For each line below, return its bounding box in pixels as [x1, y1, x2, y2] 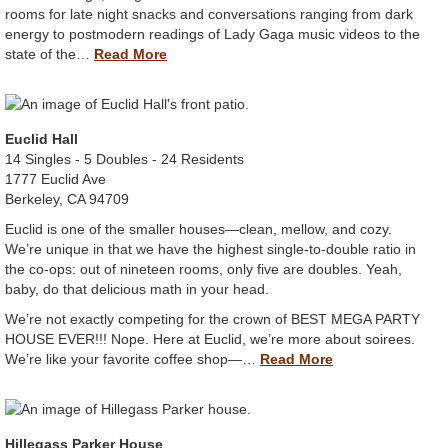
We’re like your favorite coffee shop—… [5, 351, 260, 368]
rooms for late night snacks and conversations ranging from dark [5, 6, 413, 23]
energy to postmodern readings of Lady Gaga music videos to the [5, 26, 420, 43]
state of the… [5, 46, 94, 63]
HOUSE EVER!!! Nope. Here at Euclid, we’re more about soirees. [5, 331, 415, 348]
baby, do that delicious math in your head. [5, 281, 269, 298]
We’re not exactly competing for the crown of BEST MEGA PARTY [5, 311, 420, 328]
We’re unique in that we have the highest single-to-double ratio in [5, 241, 416, 258]
